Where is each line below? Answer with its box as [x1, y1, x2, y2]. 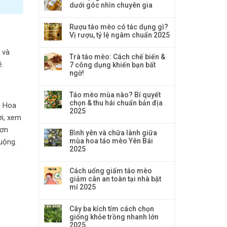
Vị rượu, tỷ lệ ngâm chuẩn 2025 [69, 31, 170, 39]
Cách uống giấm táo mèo [69, 167, 152, 175]
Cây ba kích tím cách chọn [69, 205, 154, 213]
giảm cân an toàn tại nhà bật [69, 175, 161, 183]
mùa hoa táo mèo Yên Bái [69, 137, 153, 145]
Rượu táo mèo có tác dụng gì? [69, 23, 168, 31]
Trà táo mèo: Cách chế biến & [69, 53, 165, 61]
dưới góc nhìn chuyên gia [69, 1, 153, 9]
